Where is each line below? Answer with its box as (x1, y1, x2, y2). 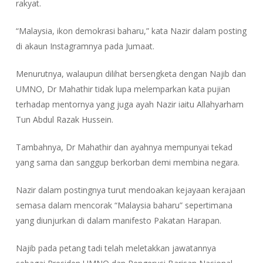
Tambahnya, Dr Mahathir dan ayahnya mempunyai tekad (15, 141, 232, 153)
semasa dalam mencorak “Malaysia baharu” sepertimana (15, 199, 232, 211)
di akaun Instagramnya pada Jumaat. (15, 40, 154, 52)
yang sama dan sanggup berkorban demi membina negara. (15, 156, 240, 168)
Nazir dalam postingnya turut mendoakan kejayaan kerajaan (15, 184, 245, 195)
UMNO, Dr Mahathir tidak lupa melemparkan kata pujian (15, 83, 230, 95)
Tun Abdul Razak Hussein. (15, 113, 113, 125)
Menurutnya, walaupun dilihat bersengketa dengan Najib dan (15, 68, 246, 79)
